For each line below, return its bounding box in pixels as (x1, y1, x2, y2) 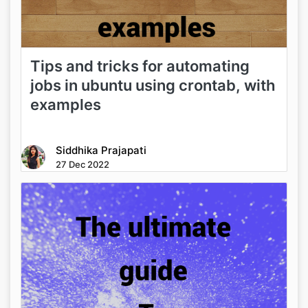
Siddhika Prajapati (56, 144, 146, 157)
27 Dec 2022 (56, 159, 109, 170)
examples (30, 95, 101, 113)
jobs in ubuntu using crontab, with (30, 76, 275, 94)
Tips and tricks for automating (30, 56, 250, 75)
